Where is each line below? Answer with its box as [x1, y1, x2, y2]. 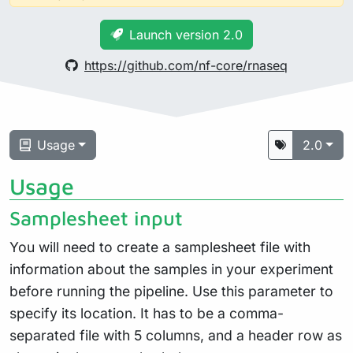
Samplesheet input [9, 206, 183, 229]
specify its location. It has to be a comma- [9, 304, 284, 321]
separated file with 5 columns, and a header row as [9, 326, 342, 344]
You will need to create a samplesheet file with [9, 238, 310, 255]
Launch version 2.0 [129, 26, 243, 43]
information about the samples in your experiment [9, 260, 333, 277]
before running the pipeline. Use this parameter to [9, 282, 333, 299]
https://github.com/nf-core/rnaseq [84, 57, 288, 73]
